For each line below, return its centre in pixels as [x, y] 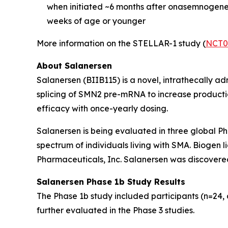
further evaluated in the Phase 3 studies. [116, 210]
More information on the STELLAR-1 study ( [121, 44]
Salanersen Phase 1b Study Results [111, 182]
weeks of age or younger [96, 21]
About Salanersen [74, 66]
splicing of [58, 94]
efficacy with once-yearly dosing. [102, 109]
